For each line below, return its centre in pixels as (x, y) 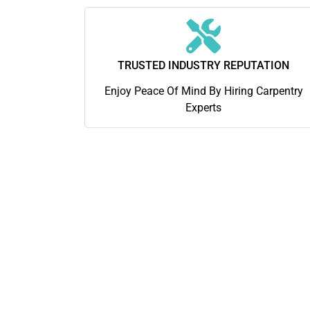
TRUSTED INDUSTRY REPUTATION (203, 66)
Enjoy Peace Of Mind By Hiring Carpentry (203, 91)
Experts (203, 108)
